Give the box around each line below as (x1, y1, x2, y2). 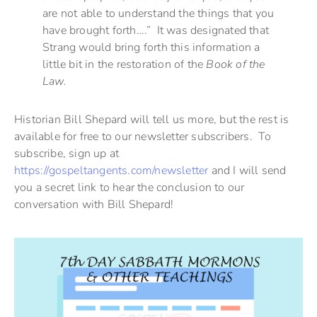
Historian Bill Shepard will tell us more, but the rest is (14, 111, 289, 127)
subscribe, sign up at (14, 145, 120, 161)
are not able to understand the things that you (42, 5, 275, 21)
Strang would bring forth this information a (42, 39, 260, 55)
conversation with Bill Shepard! (14, 196, 174, 212)
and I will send (208, 162, 287, 178)
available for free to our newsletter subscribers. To (14, 128, 272, 144)
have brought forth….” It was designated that (42, 22, 270, 38)
